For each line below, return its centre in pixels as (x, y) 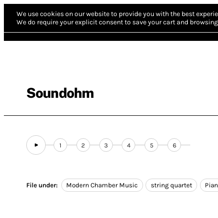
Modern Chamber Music (102, 185)
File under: (42, 185)
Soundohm (60, 93)
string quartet (171, 185)
